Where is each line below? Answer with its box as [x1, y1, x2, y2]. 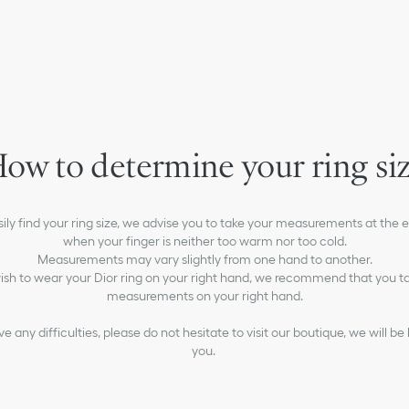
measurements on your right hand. [106, 288, 303, 303]
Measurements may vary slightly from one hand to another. [37, 252, 372, 267]
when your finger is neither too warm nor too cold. [62, 234, 347, 248]
